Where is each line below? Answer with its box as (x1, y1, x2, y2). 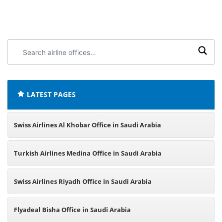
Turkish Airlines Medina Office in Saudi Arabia (14, 149, 162, 158)
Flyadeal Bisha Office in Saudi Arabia (14, 205, 131, 214)
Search (13, 41, 36, 50)
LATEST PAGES (27, 90, 76, 99)
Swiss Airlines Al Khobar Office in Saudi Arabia (14, 120, 161, 129)
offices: (13, 64, 37, 72)
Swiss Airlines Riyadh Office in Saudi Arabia (14, 177, 152, 186)
